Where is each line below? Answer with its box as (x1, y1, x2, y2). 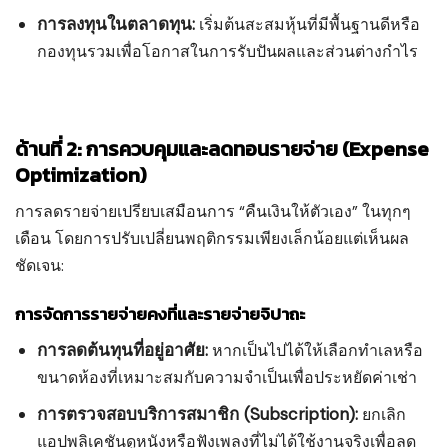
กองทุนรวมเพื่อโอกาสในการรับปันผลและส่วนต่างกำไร (37, 40, 419, 62)
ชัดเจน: (15, 255, 64, 276)
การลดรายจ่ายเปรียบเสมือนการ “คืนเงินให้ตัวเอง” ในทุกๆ (15, 201, 411, 222)
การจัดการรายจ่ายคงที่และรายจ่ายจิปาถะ (15, 301, 305, 328)
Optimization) (15, 159, 147, 190)
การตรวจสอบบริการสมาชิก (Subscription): (37, 402, 359, 425)
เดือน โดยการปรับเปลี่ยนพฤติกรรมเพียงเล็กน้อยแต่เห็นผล (15, 228, 409, 249)
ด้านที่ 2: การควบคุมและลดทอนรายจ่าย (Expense (15, 133, 429, 164)
